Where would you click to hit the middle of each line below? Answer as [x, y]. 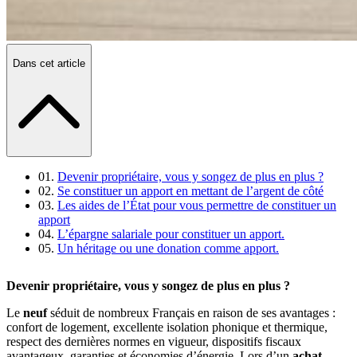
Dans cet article [49, 63]
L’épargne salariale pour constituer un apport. [171, 233]
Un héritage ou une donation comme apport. [168, 248]
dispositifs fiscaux [257, 342]
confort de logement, [60, 328]
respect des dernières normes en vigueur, [109, 342]
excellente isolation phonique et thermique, [220, 328]
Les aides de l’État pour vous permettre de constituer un [197, 205]
